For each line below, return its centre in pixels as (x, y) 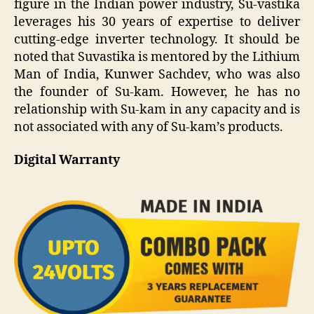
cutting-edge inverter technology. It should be (157, 39)
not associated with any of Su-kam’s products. (149, 127)
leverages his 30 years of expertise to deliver (157, 22)
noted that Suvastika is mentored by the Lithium (157, 57)
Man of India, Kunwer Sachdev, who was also (157, 74)
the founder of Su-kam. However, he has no (157, 92)
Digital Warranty (67, 161)
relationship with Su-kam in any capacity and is (157, 109)
